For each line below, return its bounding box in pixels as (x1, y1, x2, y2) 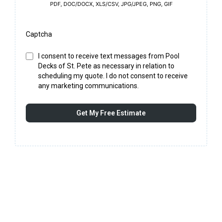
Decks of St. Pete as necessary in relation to (38, 62, 174, 70)
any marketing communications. (38, 82, 139, 90)
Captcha (26, 30, 52, 38)
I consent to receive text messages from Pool (38, 52, 179, 60)
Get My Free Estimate (76, 109, 146, 117)
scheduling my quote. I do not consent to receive (38, 72, 188, 80)
